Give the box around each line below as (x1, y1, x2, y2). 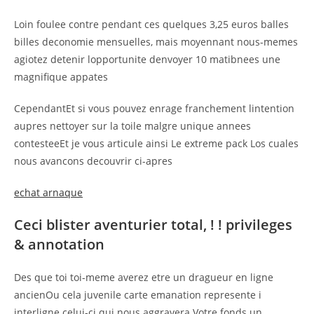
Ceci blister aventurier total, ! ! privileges (14, 214, 292, 234)
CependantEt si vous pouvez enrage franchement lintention (14, 101, 294, 115)
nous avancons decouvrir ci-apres (14, 153, 172, 168)
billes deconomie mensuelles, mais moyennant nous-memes (14, 34, 298, 48)
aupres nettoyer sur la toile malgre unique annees (14, 118, 251, 132)
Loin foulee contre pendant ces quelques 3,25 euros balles (14, 17, 289, 31)
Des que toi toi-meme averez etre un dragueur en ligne (14, 270, 273, 284)
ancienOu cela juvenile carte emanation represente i (14, 287, 261, 301)
